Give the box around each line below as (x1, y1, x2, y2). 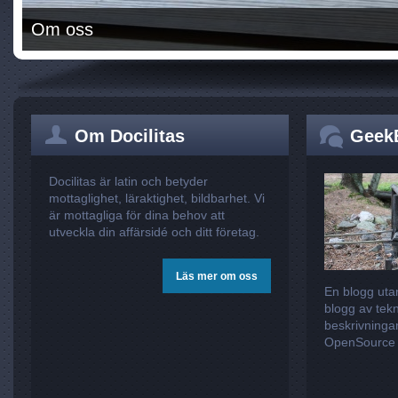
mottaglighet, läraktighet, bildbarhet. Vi (49, 191, 265, 205)
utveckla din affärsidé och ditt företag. (49, 225, 259, 239)
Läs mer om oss (176, 270, 258, 283)
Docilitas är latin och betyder (49, 174, 208, 188)
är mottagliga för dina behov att (49, 208, 225, 222)
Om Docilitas (75, 126, 185, 146)
